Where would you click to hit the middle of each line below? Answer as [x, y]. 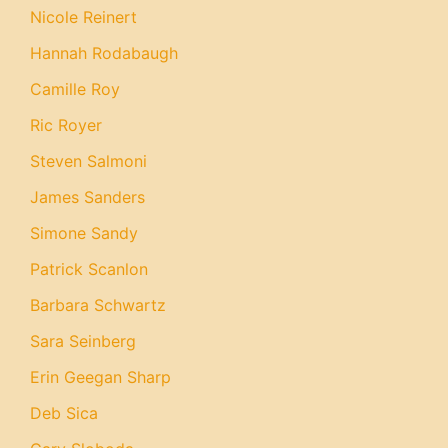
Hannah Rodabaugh [104, 53]
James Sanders [87, 197]
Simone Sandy [84, 233]
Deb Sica [64, 413]
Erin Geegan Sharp [100, 377]
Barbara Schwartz [98, 305]
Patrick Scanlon [89, 269]
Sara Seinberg [83, 341]
